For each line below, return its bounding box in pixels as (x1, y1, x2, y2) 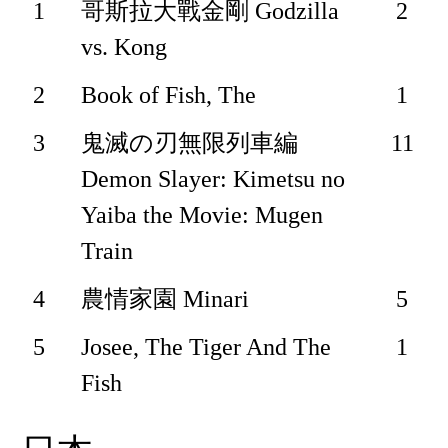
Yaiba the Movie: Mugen (81, 202, 324, 229)
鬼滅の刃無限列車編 (81, 130, 299, 157)
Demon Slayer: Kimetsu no (81, 166, 346, 193)
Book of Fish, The (81, 82, 257, 109)
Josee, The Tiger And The (81, 334, 332, 361)
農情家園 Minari (81, 286, 250, 313)
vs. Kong (81, 34, 168, 61)
